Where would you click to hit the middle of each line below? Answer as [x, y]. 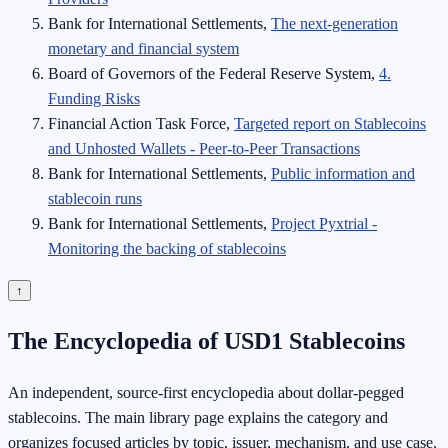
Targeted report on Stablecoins [330, 123]
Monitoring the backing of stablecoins [167, 248]
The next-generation [334, 23]
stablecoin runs [95, 198]
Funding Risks [94, 98]
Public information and [343, 173]
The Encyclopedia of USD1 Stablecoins [206, 340]
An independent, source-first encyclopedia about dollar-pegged [206, 392]
